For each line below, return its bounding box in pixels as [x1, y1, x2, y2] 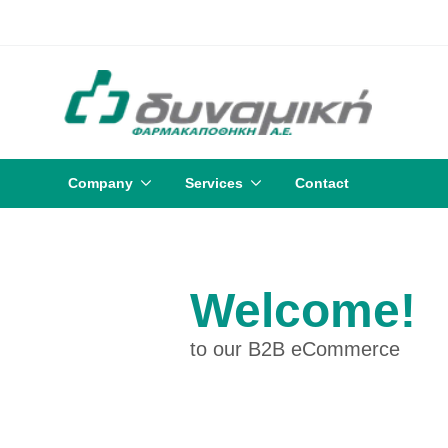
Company [68, 174, 133, 191]
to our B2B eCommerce [190, 337, 401, 360]
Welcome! [190, 283, 417, 337]
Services [185, 174, 243, 191]
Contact [295, 174, 349, 191]
